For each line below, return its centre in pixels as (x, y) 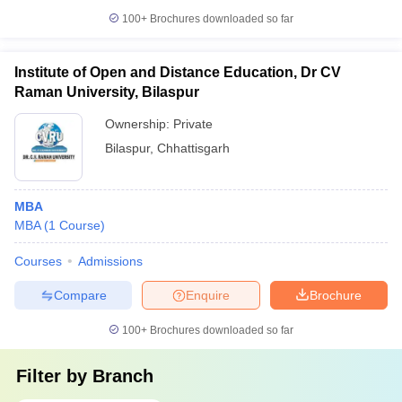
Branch (123, 376)
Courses (38, 261)
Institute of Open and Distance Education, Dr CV (178, 72)
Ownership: (139, 124)
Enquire (208, 295)
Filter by (54, 376)
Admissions (110, 261)
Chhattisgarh (193, 148)
